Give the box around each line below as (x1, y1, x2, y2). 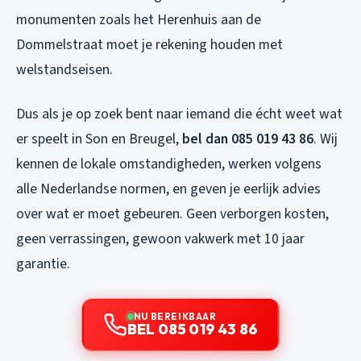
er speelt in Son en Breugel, (16, 128, 182, 149)
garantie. (16, 253, 70, 274)
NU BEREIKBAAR (133, 309, 217, 322)
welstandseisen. (16, 59, 113, 80)
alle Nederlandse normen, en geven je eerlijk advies (16, 178, 321, 199)
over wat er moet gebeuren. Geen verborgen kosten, (16, 203, 329, 224)
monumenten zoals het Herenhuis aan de (16, 9, 261, 30)
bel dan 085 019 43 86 (182, 128, 313, 149)
